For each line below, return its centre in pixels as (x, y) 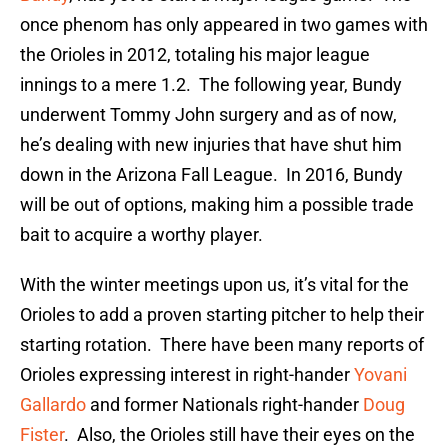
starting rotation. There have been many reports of (222, 345)
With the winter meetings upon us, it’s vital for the (214, 285)
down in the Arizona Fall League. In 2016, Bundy (211, 175)
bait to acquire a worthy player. (141, 235)
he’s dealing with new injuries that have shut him (211, 145)
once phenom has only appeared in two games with (224, 25)
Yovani (380, 375)
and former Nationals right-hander (224, 405)
